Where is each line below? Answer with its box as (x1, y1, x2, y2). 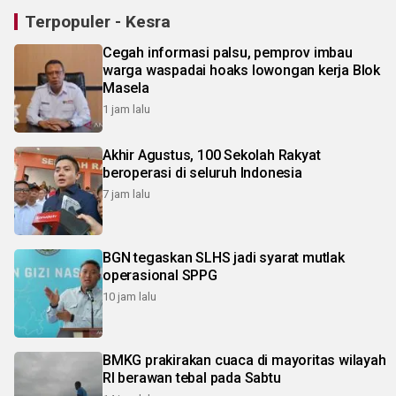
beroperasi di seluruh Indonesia (103, 164, 302, 182)
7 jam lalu (103, 187, 150, 202)
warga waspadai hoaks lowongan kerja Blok (103, 62, 380, 80)
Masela (103, 80, 149, 97)
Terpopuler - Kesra (25, 11, 171, 33)
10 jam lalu (103, 290, 156, 304)
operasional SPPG (103, 267, 217, 285)
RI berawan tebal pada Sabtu (103, 369, 281, 387)
